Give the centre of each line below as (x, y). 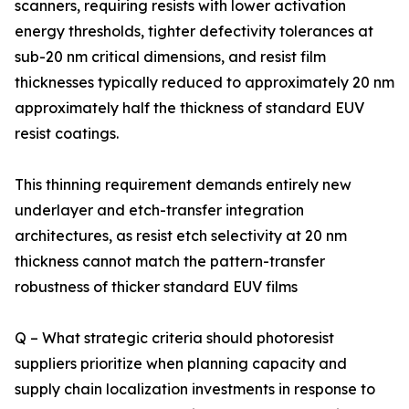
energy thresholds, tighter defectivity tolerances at (194, 31)
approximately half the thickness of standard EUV (189, 108)
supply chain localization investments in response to (195, 389)
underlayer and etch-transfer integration (159, 210)
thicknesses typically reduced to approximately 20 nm (204, 83)
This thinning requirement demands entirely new (183, 185)
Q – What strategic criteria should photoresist (174, 338)
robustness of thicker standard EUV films (156, 287)
